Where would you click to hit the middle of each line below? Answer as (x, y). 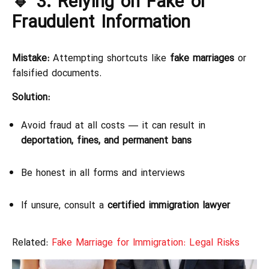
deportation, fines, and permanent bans (106, 141)
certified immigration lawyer (169, 206)
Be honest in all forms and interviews (103, 174)
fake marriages (202, 59)
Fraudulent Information (101, 23)
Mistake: (31, 59)
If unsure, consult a (64, 206)
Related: (32, 243)
